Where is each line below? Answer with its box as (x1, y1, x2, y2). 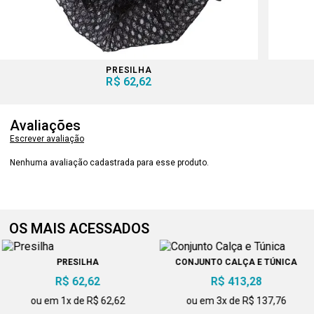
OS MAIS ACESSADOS (9, 220, 150, 238)
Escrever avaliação (10, 134, 84, 144)
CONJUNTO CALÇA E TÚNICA (175, 257, 297, 268)
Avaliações (10, 117, 81, 135)
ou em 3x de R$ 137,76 (186, 295, 287, 307)
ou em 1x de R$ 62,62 (30, 295, 125, 307)
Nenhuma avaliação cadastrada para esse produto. (10, 158, 209, 168)
